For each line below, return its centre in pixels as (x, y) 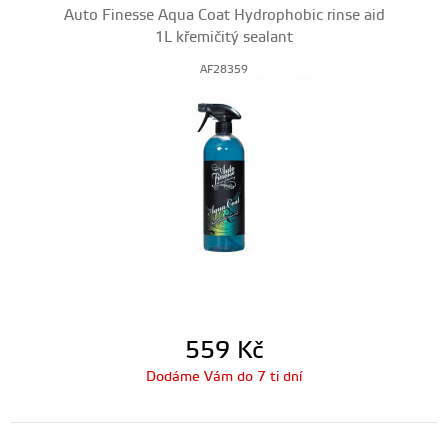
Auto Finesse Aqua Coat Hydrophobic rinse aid (224, 15)
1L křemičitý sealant (224, 37)
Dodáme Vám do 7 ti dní (224, 377)
